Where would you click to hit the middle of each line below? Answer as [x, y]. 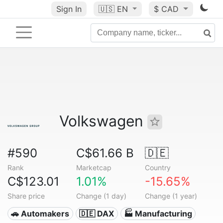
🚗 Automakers [40, 214]
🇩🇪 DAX [97, 214]
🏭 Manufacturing [158, 214]
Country [158, 167]
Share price [26, 196]
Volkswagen [103, 121]
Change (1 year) [171, 196]
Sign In [69, 9]
